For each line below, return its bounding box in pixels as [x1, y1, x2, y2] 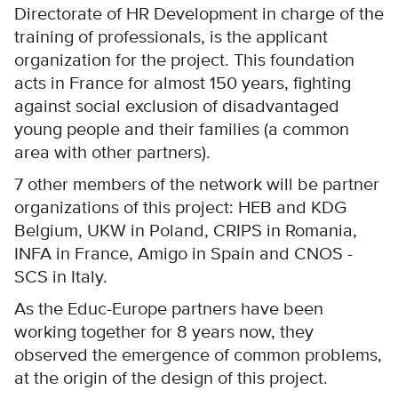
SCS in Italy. [14, 266, 107, 288]
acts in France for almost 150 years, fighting [14, 72, 351, 94]
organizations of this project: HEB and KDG [14, 196, 346, 219]
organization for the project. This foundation [14, 49, 354, 71]
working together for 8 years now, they [14, 321, 314, 343]
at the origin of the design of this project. [14, 367, 328, 389]
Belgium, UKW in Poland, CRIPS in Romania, [14, 219, 357, 242]
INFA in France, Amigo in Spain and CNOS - [14, 243, 353, 265]
